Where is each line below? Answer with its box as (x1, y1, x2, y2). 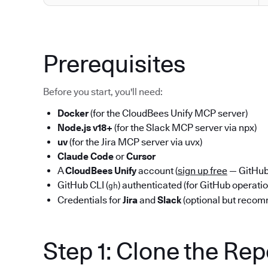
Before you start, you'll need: (43, 86, 163, 98)
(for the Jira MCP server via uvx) (68, 136, 202, 148)
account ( (136, 165, 178, 177)
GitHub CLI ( (57, 179, 108, 191)
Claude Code (57, 151, 114, 163)
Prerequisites (43, 49, 185, 78)
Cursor (126, 151, 156, 163)
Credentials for (57, 194, 123, 206)
